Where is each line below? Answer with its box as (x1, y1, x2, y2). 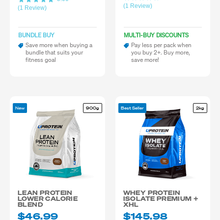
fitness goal (26, 56, 56, 63)
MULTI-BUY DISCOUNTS (123, 31, 189, 39)
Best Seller (120, 106, 144, 110)
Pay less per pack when (131, 41, 192, 49)
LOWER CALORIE (18, 195, 78, 202)
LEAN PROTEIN (18, 189, 73, 196)
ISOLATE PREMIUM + (123, 195, 199, 202)
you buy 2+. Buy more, (131, 49, 190, 56)
